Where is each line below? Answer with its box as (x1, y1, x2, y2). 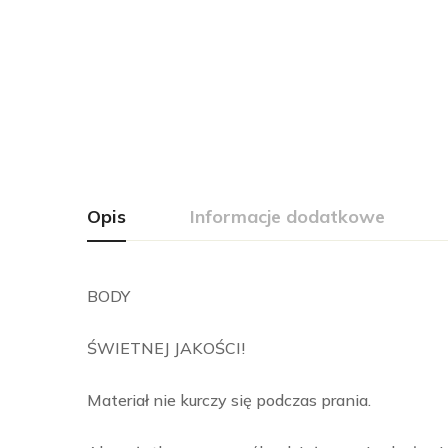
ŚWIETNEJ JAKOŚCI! (87, 338, 245, 358)
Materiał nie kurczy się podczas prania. (87, 390, 371, 410)
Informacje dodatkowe (190, 205, 385, 228)
